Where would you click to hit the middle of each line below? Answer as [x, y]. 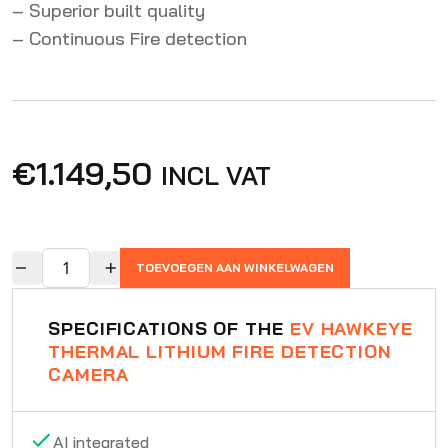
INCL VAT [216, 175]
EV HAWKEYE [351, 328]
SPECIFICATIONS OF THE [169, 328]
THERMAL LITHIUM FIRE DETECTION [220, 351]
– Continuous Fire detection [129, 38]
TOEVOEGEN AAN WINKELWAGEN [235, 267]
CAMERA [88, 374]
